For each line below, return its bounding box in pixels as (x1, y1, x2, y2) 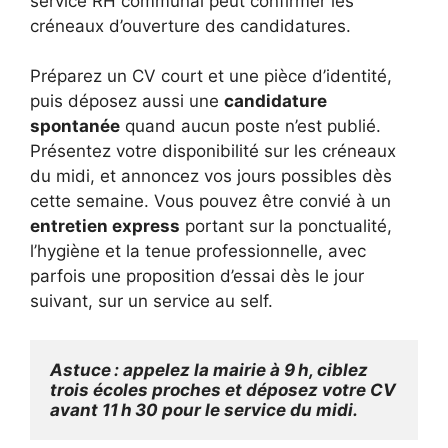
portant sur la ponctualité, (180, 216, 392, 237)
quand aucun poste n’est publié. (120, 116, 381, 137)
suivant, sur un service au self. (30, 291, 273, 312)
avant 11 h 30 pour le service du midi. (50, 399, 358, 420)
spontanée (30, 116, 120, 137)
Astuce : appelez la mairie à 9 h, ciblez (50, 359, 368, 380)
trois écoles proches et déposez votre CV (50, 379, 396, 400)
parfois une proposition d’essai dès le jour (30, 266, 364, 287)
